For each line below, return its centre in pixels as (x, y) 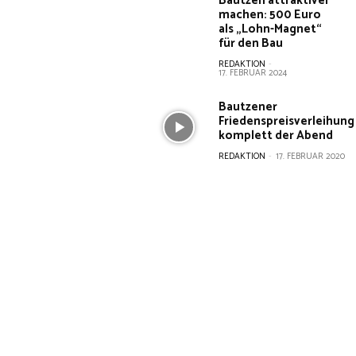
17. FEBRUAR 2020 (311, 157)
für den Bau (251, 43)
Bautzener (248, 107)
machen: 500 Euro (270, 15)
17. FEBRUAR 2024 (253, 73)
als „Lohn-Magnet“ (271, 29)
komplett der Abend (276, 135)
